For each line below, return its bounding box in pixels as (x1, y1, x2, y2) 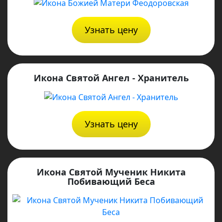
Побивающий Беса (67, 175, 155, 188)
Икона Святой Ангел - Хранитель (33, 71, 189, 84)
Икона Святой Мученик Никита (36, 166, 186, 178)
